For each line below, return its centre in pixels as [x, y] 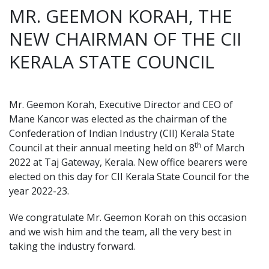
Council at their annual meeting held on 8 [102, 148]
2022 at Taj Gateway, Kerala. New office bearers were [128, 162]
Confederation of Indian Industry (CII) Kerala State [122, 133]
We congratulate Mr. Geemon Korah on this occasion [128, 217]
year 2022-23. [39, 191]
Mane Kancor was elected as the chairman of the [118, 119]
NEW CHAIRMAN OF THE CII [125, 39]
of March [223, 148]
